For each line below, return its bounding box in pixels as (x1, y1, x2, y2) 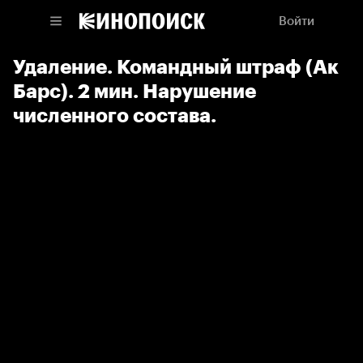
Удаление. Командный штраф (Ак (13, 55, 339, 79)
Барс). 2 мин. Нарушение (13, 79, 256, 103)
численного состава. (13, 104, 216, 127)
